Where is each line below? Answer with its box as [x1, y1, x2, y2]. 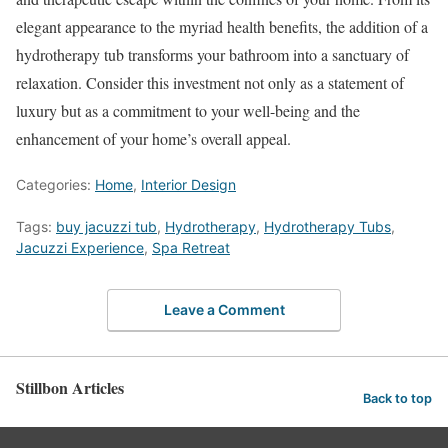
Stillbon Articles [16, 376, 124, 400]
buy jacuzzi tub [56, 217, 157, 235]
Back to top [363, 391, 432, 407]
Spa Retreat [152, 238, 230, 256]
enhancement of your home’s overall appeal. [16, 127, 291, 149]
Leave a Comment [163, 301, 285, 319]
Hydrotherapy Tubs [264, 217, 391, 235]
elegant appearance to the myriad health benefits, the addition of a [16, 15, 428, 37]
